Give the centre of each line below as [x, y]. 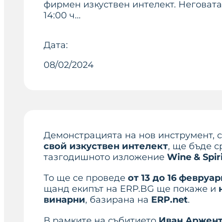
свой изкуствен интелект [106, 146]
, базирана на [118, 200]
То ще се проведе [86, 178]
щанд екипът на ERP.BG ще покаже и [131, 189]
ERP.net [169, 200]
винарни [64, 200]
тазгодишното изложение [105, 157]
